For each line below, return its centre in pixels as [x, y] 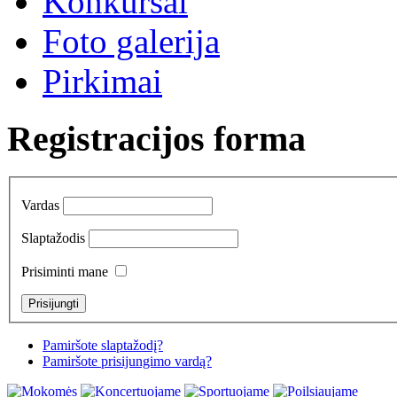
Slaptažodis [53, 238]
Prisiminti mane [65, 272]
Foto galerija [131, 42]
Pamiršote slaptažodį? [103, 346]
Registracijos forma [156, 139]
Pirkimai [102, 82]
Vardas [40, 206]
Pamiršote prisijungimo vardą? [127, 362]
